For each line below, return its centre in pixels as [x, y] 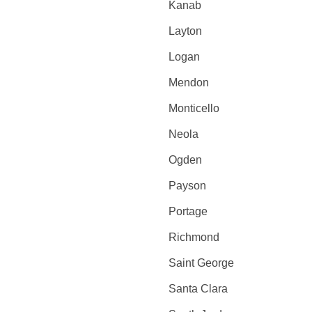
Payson [187, 186]
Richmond [194, 237]
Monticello [194, 108]
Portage [188, 211]
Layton [185, 31]
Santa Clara [198, 289]
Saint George [201, 263]
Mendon [188, 83]
